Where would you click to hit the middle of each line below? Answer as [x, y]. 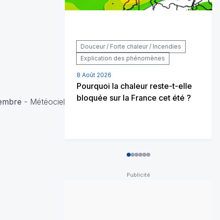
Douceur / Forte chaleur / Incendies [131, 46]
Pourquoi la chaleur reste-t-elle [134, 86]
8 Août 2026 [94, 75]
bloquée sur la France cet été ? [134, 97]
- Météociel [43, 101]
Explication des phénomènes [123, 58]
